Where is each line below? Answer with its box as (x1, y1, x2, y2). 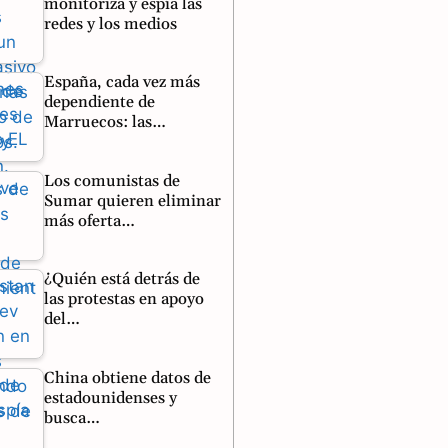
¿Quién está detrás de (44, 269, 200, 289)
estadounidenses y (44, 387, 177, 408)
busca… (44, 407, 99, 428)
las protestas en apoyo (44, 289, 204, 309)
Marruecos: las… (44, 112, 165, 132)
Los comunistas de (44, 170, 180, 191)
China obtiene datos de (44, 367, 211, 388)
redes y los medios (44, 13, 177, 34)
